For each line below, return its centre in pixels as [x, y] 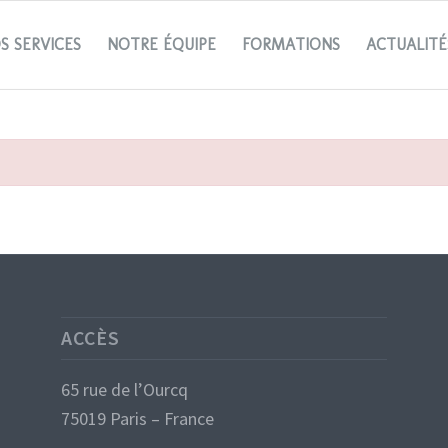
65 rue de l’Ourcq [125, 390]
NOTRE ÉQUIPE [162, 44]
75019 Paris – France [138, 419]
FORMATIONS [291, 44]
